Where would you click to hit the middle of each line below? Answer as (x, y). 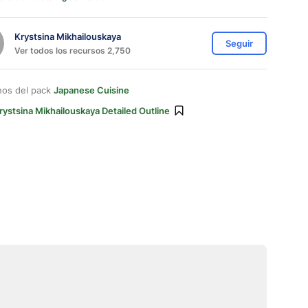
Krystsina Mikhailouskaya (68, 36)
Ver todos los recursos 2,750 (73, 50)
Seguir (239, 43)
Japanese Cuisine (91, 90)
